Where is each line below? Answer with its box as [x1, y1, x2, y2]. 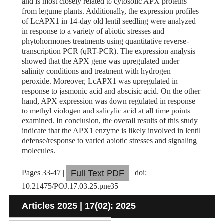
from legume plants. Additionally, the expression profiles [22, 7, 199, 16]
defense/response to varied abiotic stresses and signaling [22, 136, 197, 145]
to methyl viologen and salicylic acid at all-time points [22, 107, 191, 115]
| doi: [131, 168, 147, 177]
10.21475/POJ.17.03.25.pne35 [22, 182, 119, 191]
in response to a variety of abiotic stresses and [22, 27, 165, 36]
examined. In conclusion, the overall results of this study [22, 116, 198, 125]
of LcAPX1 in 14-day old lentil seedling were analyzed [22, 17, 196, 26]
